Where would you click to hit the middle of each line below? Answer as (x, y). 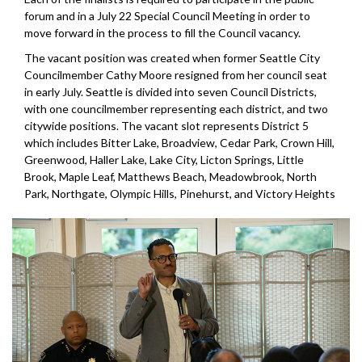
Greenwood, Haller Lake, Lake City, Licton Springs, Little (164, 160)
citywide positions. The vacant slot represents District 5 (166, 126)
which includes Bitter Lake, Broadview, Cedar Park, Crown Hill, (179, 143)
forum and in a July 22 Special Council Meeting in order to (167, 16)
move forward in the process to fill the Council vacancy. (162, 33)
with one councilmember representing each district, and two (176, 109)
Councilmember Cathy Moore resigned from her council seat (176, 75)
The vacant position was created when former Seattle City (172, 58)
